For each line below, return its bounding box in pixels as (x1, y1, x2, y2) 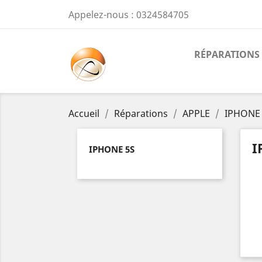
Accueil (68, 107, 99, 120)
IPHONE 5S (89, 143, 135, 155)
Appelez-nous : (68, 8, 136, 21)
